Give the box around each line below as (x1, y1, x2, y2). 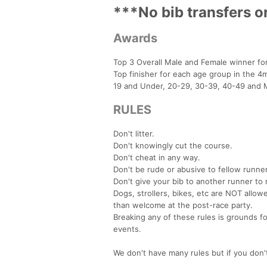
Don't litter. (113, 128, 154, 138)
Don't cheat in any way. (113, 152, 200, 162)
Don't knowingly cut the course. (113, 140, 232, 150)
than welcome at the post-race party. (113, 200, 253, 210)
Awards (113, 30, 157, 45)
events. (113, 223, 141, 234)
